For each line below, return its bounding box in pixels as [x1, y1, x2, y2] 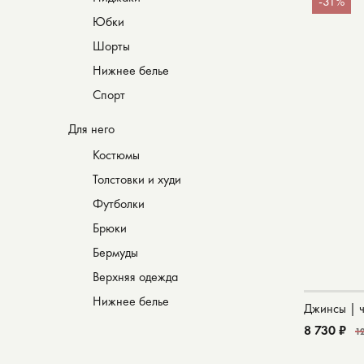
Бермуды [93, 244, 138, 261]
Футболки [93, 195, 145, 212]
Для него [68, 120, 115, 137]
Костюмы [93, 146, 140, 163]
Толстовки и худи [93, 171, 181, 188]
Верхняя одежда [93, 268, 178, 285]
